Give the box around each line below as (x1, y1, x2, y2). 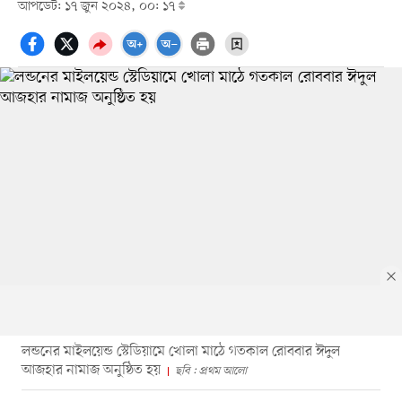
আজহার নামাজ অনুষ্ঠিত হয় (21, 360, 161, 380)
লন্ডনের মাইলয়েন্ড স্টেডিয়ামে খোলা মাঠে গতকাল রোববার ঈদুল (21, 341, 340, 362)
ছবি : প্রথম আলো (174, 363, 247, 379)
